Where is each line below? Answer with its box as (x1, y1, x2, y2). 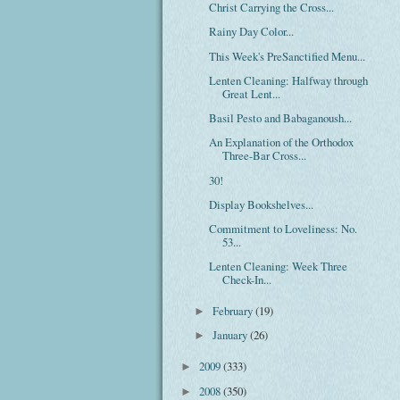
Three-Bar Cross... (222, 147, 307, 164)
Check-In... (222, 271, 272, 288)
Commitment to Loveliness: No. (209, 220, 358, 237)
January (212, 327, 251, 344)
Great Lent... (222, 85, 281, 102)
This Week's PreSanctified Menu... (209, 47, 366, 64)
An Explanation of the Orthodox (209, 134, 354, 151)
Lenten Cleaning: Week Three (209, 258, 348, 275)
